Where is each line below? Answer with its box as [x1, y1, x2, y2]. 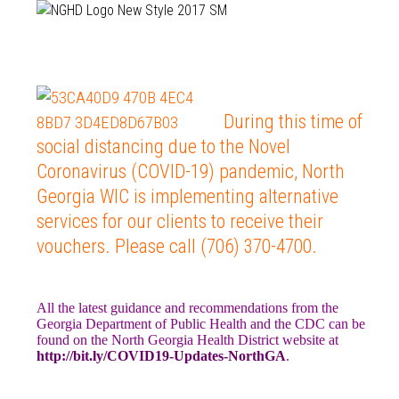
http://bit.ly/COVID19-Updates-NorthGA [36, 348, 286, 364]
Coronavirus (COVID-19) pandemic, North [36, 160, 345, 183]
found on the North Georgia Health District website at [36, 332, 338, 348]
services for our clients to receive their [36, 210, 323, 233]
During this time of [223, 110, 362, 134]
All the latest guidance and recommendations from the [36, 300, 338, 316]
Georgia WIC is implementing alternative [36, 185, 338, 208]
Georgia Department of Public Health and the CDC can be [36, 316, 365, 332]
